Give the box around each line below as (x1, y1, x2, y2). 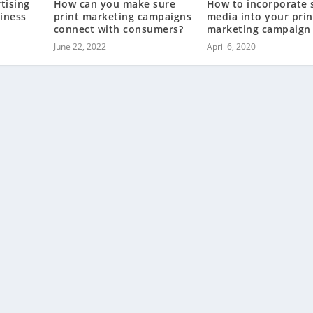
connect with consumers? (53, 22, 184, 36)
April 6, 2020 (206, 41, 256, 53)
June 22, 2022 (53, 41, 106, 53)
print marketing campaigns (53, 10, 192, 24)
